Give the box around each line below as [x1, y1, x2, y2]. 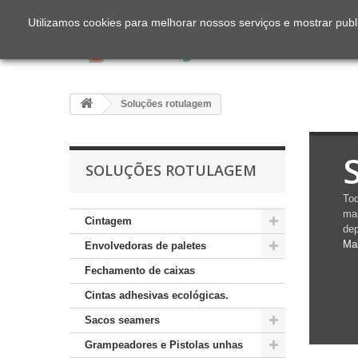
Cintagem [85, 215, 132, 227]
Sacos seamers [85, 314, 160, 326]
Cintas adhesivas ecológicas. [85, 289, 229, 301]
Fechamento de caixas [85, 265, 195, 276]
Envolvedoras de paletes [85, 240, 206, 252]
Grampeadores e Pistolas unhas [85, 339, 243, 351]
